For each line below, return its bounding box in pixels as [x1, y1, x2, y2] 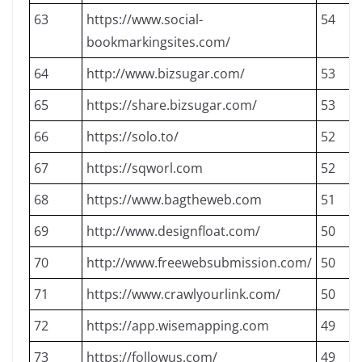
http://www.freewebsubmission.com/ [86, 254, 312, 271]
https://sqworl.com [86, 159, 203, 177]
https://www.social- [86, 11, 203, 28]
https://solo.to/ [86, 128, 179, 145]
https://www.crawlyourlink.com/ [86, 285, 280, 303]
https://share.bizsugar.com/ [86, 96, 257, 114]
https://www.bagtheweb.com [86, 191, 262, 208]
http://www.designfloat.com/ [86, 222, 260, 240]
